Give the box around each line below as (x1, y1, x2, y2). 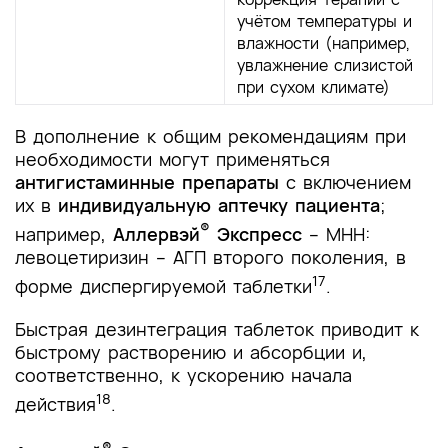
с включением (279, 169, 411, 194)
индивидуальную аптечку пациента (58, 192, 380, 217)
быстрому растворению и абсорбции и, (15, 339, 367, 364)
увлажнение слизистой (236, 53, 413, 76)
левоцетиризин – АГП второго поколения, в (15, 244, 406, 269)
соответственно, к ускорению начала (15, 362, 352, 387)
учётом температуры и (236, 9, 412, 32)
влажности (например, (236, 31, 410, 54)
